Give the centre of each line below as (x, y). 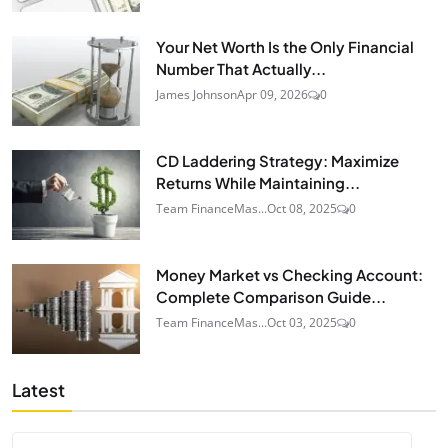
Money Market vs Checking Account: (289, 275)
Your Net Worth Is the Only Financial (285, 47)
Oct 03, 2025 (302, 323)
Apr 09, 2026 (272, 95)
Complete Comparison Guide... (271, 297)
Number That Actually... (241, 69)
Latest (38, 390)
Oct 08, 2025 (302, 209)
